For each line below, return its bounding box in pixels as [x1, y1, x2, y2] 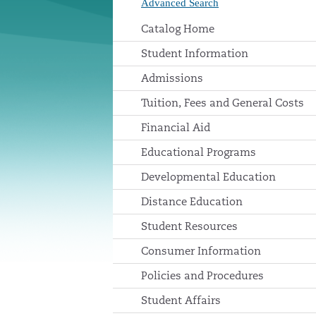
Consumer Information [141, 244, 261, 257]
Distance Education [141, 195, 243, 208]
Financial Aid [141, 121, 210, 134]
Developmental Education [141, 170, 276, 183]
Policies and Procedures [141, 269, 264, 282]
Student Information [141, 47, 248, 60]
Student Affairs [141, 293, 221, 307]
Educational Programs [141, 145, 256, 159]
